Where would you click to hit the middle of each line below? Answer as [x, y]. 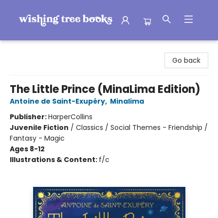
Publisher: [29, 117]
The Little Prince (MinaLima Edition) [105, 89]
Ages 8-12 [27, 149]
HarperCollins [70, 117]
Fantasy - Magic [37, 138]
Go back [186, 60]
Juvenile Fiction [39, 127]
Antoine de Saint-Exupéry [57, 101]
